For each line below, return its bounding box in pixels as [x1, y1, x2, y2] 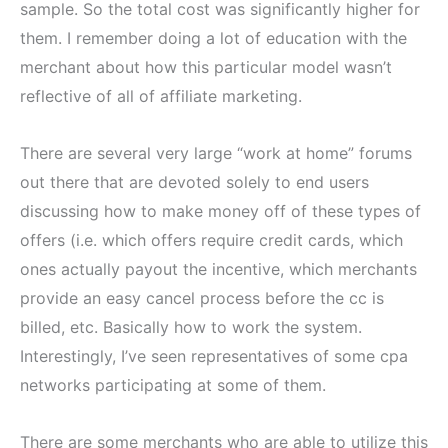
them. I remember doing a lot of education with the [20, 27, 407, 48]
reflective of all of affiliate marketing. [20, 85, 302, 106]
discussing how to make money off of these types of [20, 200, 421, 221]
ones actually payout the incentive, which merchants [20, 258, 417, 279]
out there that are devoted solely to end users [20, 171, 369, 192]
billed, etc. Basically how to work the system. [20, 316, 362, 337]
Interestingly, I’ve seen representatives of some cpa [20, 345, 408, 366]
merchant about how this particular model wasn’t [20, 56, 392, 77]
